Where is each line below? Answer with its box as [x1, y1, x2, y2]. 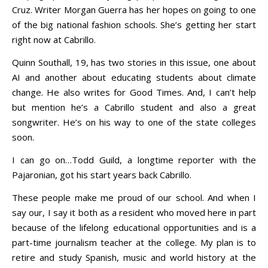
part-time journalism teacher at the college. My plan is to [12, 236, 256, 248]
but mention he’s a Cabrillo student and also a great [12, 100, 256, 113]
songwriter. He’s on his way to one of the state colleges [12, 115, 256, 128]
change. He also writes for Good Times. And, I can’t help [12, 86, 256, 98]
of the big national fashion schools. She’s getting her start [12, 18, 256, 31]
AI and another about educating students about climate [12, 71, 256, 83]
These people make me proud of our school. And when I [12, 191, 256, 203]
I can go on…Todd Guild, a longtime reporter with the [12, 153, 256, 166]
